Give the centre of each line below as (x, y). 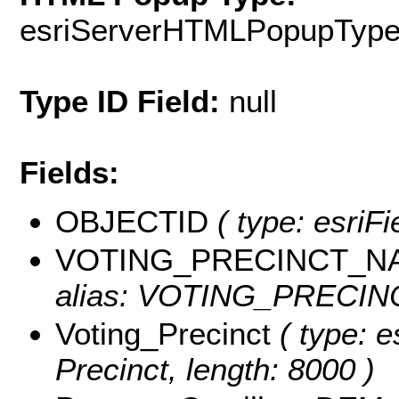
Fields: (69, 173)
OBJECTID (132, 221)
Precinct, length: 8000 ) (215, 369)
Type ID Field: (124, 102)
